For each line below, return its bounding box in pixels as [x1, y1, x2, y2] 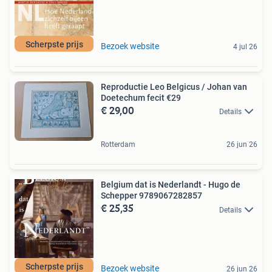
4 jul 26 [233, 42, 257, 51]
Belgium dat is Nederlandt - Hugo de [101, 180, 240, 190]
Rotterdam [101, 140, 135, 149]
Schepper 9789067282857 [101, 191, 202, 201]
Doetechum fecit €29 [101, 93, 181, 103]
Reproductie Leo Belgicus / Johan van [101, 82, 247, 92]
